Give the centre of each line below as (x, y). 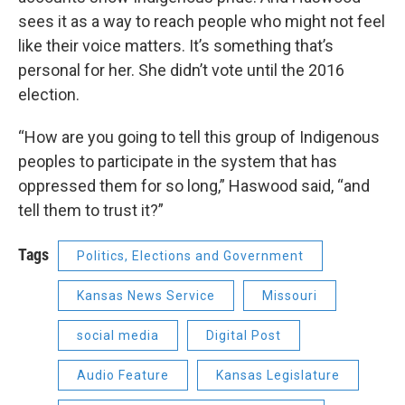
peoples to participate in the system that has (178, 161)
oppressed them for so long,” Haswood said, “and (194, 186)
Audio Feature (123, 375)
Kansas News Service (146, 296)
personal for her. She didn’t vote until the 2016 (181, 70)
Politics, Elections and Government (190, 256)
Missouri (290, 296)
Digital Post (244, 335)
